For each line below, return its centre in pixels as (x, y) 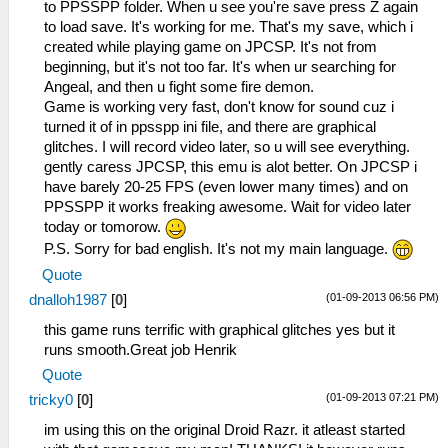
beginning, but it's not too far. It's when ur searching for (220, 67)
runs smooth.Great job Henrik (140, 350)
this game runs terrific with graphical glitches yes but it (219, 330)
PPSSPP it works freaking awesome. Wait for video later (227, 207)
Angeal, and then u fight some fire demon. (179, 87)
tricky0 (51, 400)
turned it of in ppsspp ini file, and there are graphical (210, 127)
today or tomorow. (104, 227)
